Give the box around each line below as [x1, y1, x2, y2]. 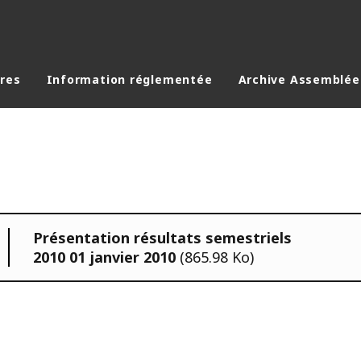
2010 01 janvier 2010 [33, 247, 180, 267]
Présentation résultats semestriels [33, 227, 292, 247]
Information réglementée [46, 71, 213, 87]
